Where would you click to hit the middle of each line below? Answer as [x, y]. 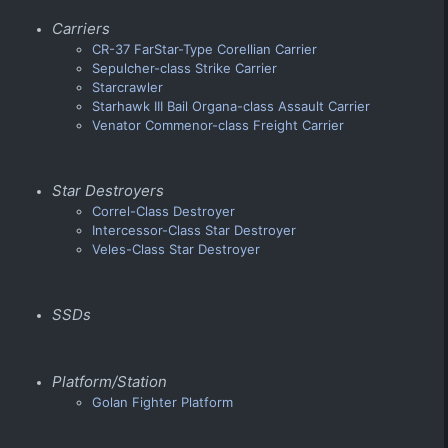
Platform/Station [109, 381]
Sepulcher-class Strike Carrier [184, 67]
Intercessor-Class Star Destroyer [194, 229]
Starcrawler [127, 86]
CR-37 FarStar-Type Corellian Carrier [204, 48]
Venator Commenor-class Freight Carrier [218, 124]
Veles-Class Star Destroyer [176, 248]
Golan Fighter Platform [162, 401]
